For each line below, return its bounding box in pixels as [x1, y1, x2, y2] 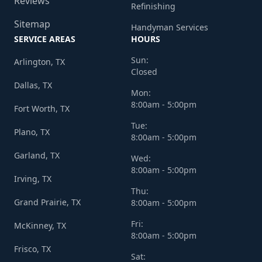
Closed [131, 66, 157, 78]
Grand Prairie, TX [14, 196, 81, 208]
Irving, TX [14, 173, 51, 185]
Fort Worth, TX [14, 103, 70, 115]
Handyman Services [131, 22, 208, 33]
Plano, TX [14, 126, 50, 138]
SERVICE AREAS [14, 33, 75, 45]
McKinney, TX [14, 220, 66, 232]
